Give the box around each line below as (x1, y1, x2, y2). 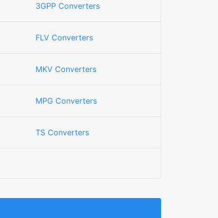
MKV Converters (36, 64, 96, 74)
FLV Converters (36, 33, 93, 42)
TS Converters (36, 127, 89, 137)
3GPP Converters (36, 1, 100, 11)
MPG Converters (36, 96, 97, 106)
